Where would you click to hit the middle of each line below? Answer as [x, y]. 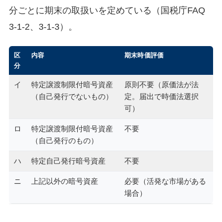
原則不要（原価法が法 [161, 84]
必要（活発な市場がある [165, 181]
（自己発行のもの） [64, 140]
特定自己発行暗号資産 [68, 161]
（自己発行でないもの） [72, 96]
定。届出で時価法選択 [161, 96]
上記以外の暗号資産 [64, 181]
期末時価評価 [144, 55]
